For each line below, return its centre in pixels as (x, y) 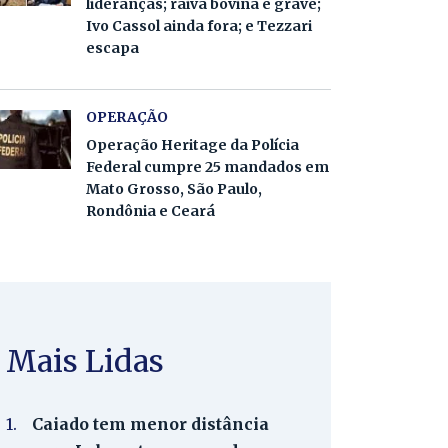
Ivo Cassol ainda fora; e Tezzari (199, 26)
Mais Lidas (85, 361)
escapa (112, 48)
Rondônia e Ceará (150, 211)
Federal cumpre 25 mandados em (207, 167)
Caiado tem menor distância (150, 424)
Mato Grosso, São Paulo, (174, 189)
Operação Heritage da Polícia (192, 145)
